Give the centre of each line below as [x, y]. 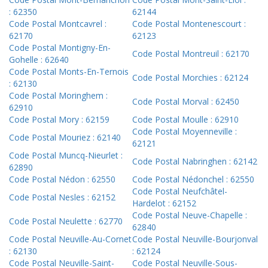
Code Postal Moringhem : [58, 96]
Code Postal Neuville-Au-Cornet [70, 239]
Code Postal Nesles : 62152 [62, 197]
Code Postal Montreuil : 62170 [191, 54]
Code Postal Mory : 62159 [59, 120]
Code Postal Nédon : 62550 [62, 179]
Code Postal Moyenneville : [185, 132]
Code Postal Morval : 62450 [186, 102]
